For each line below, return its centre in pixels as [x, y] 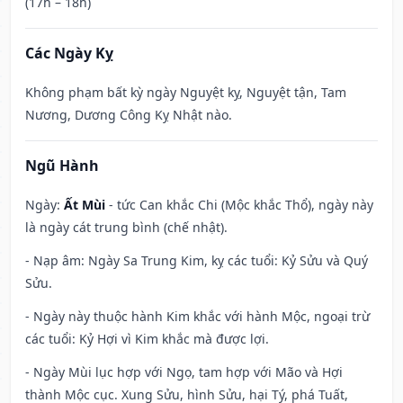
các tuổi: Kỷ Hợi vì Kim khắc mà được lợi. [147, 339]
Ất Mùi [85, 205]
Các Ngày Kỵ [69, 54]
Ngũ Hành [62, 166]
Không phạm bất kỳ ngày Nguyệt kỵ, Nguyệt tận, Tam [186, 93]
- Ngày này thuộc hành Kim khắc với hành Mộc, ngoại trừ [197, 317]
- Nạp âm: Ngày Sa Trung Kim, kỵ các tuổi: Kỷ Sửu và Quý [197, 261]
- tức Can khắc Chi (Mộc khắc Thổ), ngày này [239, 205]
